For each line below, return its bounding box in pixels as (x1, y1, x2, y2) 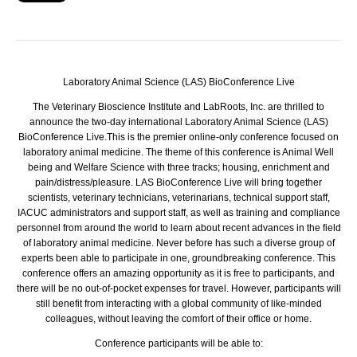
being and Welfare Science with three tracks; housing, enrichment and (27, 161, 330, 173)
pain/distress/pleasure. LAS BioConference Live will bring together (35, 176, 322, 188)
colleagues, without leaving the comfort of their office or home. (45, 312, 312, 324)
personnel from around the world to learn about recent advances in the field (16, 222, 341, 233)
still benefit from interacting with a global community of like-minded (35, 297, 322, 309)
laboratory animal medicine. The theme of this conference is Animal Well (23, 146, 334, 158)
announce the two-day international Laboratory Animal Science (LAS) (29, 116, 328, 127)
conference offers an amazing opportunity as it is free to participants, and (22, 267, 335, 279)
